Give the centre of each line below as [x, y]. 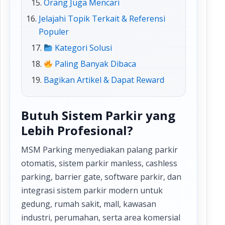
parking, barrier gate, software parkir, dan [101, 177]
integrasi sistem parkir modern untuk [92, 191]
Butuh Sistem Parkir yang [98, 116]
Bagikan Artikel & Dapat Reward [104, 80]
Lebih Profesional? [77, 131]
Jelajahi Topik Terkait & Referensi [102, 19]
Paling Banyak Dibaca [95, 64]
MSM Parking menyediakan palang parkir [99, 150]
